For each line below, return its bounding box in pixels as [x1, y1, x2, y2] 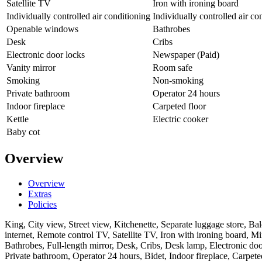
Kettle [6, 114, 29, 125]
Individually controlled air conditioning [6, 11, 150, 22]
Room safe [153, 63, 192, 73]
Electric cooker [153, 114, 208, 125]
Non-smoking [153, 75, 204, 86]
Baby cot [6, 127, 40, 137]
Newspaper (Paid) [153, 50, 219, 60]
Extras [28, 188, 51, 199]
